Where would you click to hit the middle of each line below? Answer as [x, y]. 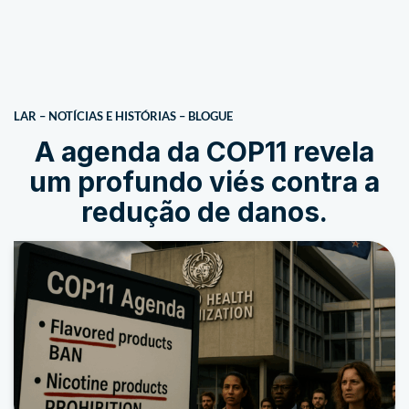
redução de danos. [204, 212]
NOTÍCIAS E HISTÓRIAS [112, 116]
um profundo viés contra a [204, 182]
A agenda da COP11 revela [204, 152]
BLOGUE [210, 116]
